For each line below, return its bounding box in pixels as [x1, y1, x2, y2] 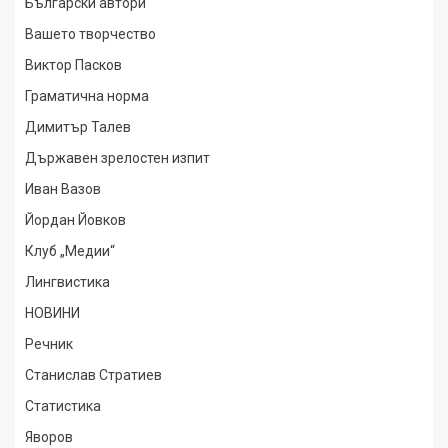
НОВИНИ [25, 305, 80, 321]
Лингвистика [25, 274, 110, 290]
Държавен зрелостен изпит [25, 150, 210, 166]
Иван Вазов [25, 181, 101, 197]
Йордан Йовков [25, 212, 126, 228]
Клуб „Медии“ [25, 243, 115, 259]
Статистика [25, 398, 101, 414]
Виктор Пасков [25, 57, 122, 73]
